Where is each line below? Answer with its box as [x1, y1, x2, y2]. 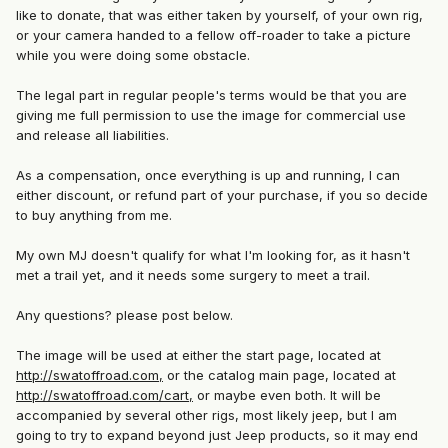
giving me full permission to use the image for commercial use [16, 107, 406, 124]
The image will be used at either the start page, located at [16, 347, 381, 364]
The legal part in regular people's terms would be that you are [16, 87, 407, 104]
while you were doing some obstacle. [16, 47, 250, 64]
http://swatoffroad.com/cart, [16, 387, 193, 404]
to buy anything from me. [16, 207, 172, 224]
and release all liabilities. [16, 127, 169, 144]
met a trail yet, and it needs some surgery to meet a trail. [16, 267, 370, 284]
